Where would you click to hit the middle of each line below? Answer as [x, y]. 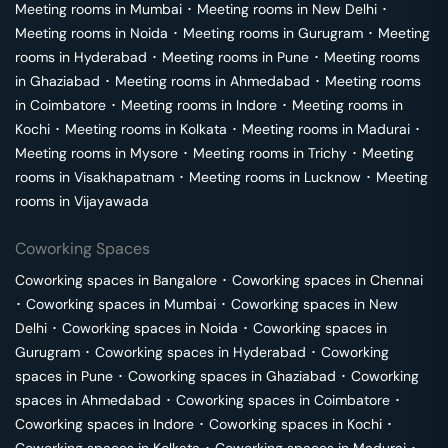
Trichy [327, 153]
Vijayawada [111, 201]
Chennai [396, 280]
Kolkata [203, 129]
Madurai [383, 129]
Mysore [154, 153]
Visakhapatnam [124, 177]
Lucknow [332, 177]
